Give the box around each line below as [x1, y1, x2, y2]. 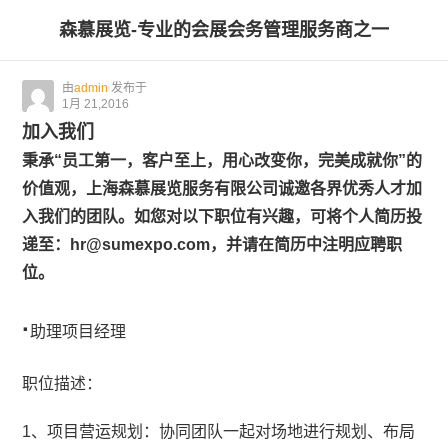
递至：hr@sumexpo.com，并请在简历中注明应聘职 [22, 236, 403, 253]
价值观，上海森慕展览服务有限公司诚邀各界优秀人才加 [22, 180, 423, 197]
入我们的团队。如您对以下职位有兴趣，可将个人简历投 [22, 208, 423, 225]
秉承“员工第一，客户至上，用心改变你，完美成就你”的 [22, 152, 423, 169]
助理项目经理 [30, 323, 127, 340]
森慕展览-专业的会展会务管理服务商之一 [59, 20, 389, 40]
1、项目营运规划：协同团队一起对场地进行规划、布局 [22, 423, 416, 440]
